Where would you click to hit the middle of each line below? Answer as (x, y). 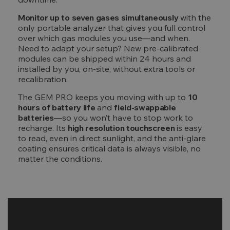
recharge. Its (43, 128)
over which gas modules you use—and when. (104, 38)
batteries (36, 118)
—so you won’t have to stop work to (124, 118)
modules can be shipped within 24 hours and (104, 59)
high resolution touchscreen (121, 128)
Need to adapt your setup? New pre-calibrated (108, 48)
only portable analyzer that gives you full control (112, 28)
